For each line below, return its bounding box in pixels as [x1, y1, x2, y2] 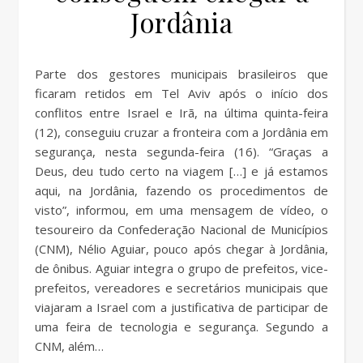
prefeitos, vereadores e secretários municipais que [35, 279, 328, 296]
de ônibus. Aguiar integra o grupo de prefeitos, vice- [35, 259, 328, 276]
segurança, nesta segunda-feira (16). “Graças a [35, 143, 328, 160]
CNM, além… [35, 337, 104, 354]
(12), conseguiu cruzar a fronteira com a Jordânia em [35, 123, 328, 140]
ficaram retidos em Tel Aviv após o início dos [35, 84, 328, 101]
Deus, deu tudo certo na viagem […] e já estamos [35, 162, 328, 179]
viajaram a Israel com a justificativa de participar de [35, 298, 328, 315]
